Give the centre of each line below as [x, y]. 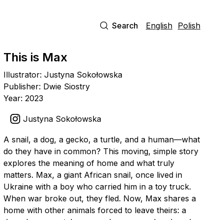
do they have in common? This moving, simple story [101, 151]
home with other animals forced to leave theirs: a [95, 210]
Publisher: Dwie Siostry [46, 86]
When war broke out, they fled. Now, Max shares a [99, 198]
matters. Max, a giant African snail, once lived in [93, 175]
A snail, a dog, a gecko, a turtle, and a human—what [101, 139]
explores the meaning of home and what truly [89, 163]
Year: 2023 [23, 98]
